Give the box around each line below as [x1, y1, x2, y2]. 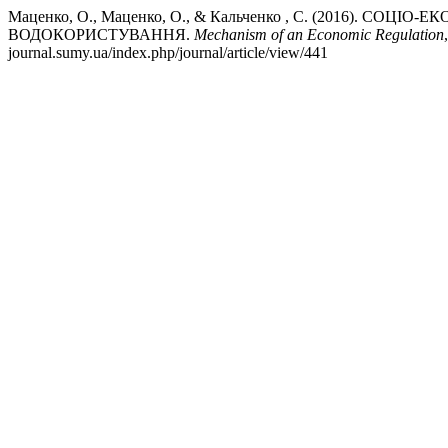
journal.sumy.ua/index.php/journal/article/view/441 [8, 44, 328, 61]
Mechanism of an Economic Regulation [194, 26, 444, 43]
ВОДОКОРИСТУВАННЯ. [8, 26, 194, 43]
